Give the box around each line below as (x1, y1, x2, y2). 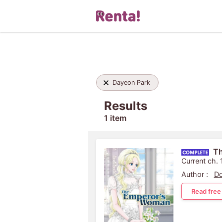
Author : (181, 170, 208, 178)
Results (104, 99, 147, 113)
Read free (191, 187, 221, 195)
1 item (104, 113, 126, 123)
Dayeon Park (112, 79, 150, 86)
